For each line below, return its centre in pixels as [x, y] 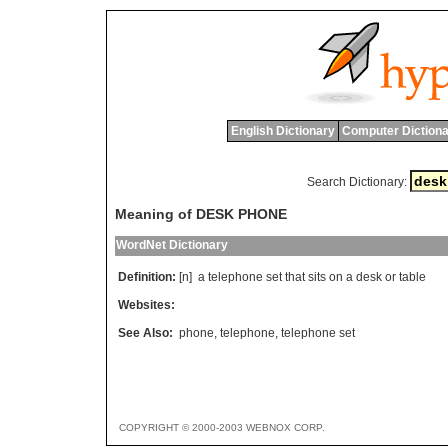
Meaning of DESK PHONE [201, 214]
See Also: [145, 333]
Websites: [146, 305]
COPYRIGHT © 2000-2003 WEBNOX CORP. [222, 428]
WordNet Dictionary [172, 245]
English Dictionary [282, 131]
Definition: [147, 277]
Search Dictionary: [356, 182]
